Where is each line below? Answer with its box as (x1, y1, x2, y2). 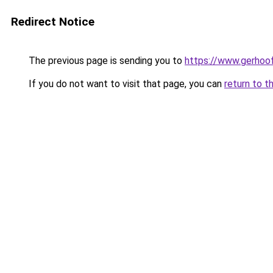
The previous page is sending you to (26, 55, 185, 66)
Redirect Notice (11, 15, 94, 29)
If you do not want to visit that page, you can (26, 78, 224, 90)
